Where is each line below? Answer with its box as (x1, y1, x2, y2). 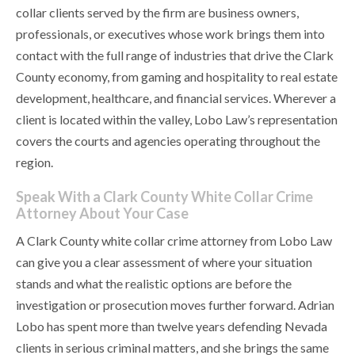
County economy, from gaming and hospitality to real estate (16, 69, 338, 85)
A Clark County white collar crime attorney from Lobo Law (16, 233, 332, 249)
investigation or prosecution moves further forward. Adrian (16, 297, 334, 313)
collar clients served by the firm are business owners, (16, 5, 299, 21)
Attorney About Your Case (16, 204, 189, 223)
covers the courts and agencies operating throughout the (16, 133, 320, 149)
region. (16, 155, 53, 170)
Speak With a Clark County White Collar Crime (16, 188, 313, 206)
